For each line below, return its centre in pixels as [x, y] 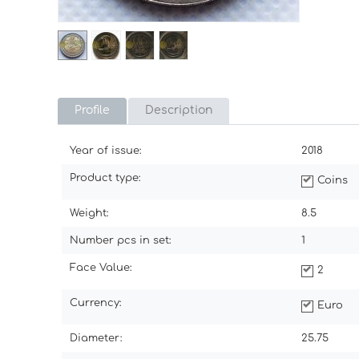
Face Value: [101, 268]
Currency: [96, 303]
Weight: [89, 214]
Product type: [105, 178]
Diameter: [96, 339]
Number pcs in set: [121, 241]
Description [179, 111]
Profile [92, 111]
